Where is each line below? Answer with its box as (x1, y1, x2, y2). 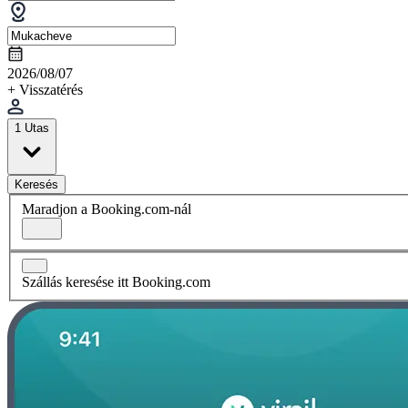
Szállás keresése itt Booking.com (22, 274, 210, 291)
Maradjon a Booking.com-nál (22, 200, 191, 217)
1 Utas (15, 120, 49, 135)
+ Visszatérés (7, 81, 83, 97)
